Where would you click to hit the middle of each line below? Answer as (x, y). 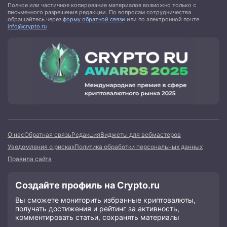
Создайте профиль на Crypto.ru (87, 185)
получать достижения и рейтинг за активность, (97, 209)
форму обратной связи (94, 20)
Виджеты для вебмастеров (141, 135)
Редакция (86, 135)
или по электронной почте (162, 20)
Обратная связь (48, 135)
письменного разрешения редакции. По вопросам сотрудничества (99, 12)
